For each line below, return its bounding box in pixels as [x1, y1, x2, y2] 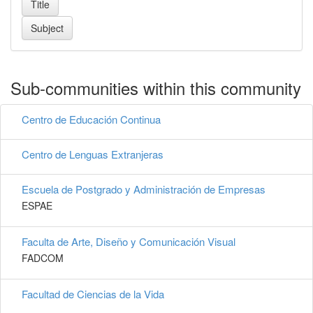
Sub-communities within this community [10, 75, 301, 101]
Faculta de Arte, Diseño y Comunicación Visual [22, 234, 235, 249]
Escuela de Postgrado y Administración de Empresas [22, 182, 265, 197]
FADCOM [22, 251, 64, 265]
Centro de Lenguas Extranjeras [22, 147, 163, 162]
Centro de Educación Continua [22, 112, 161, 127]
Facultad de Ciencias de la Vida [22, 286, 164, 302]
